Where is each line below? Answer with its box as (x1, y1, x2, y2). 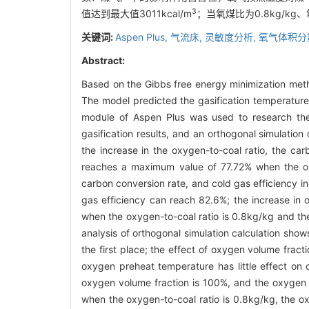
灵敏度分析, (205, 30, 259, 43)
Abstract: (81, 54, 125, 66)
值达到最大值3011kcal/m (81, 7, 192, 19)
